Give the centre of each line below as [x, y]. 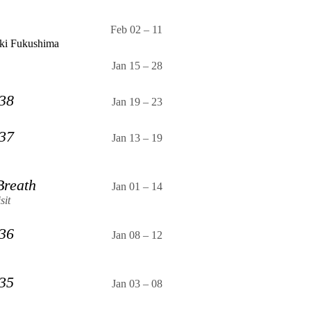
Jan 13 [126, 137]
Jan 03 [126, 283]
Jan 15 [126, 65]
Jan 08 [126, 235]
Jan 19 [126, 101]
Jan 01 [126, 186]
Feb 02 [126, 29]
